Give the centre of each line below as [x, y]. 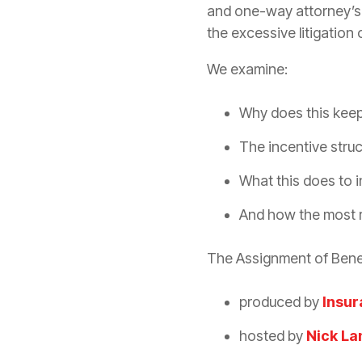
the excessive [253, 32]
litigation [326, 32]
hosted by [273, 335]
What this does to [297, 180]
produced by [281, 301]
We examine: [247, 69]
